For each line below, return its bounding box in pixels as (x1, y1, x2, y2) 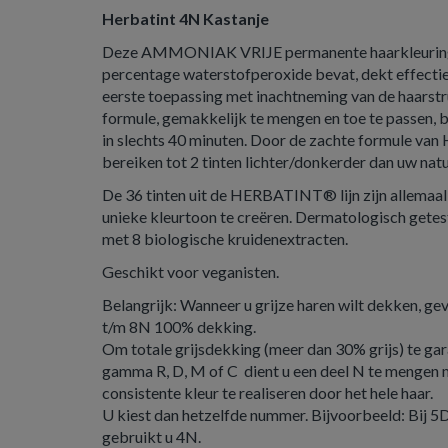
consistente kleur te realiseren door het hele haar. (102, 383, 436, 402)
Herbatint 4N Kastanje (102, 9, 269, 28)
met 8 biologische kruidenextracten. (102, 229, 348, 248)
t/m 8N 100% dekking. (102, 317, 259, 336)
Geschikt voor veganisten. (102, 262, 279, 281)
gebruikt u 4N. (102, 427, 201, 446)
